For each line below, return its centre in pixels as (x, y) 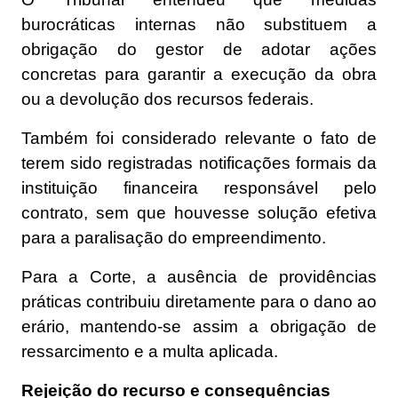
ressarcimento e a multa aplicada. (150, 352)
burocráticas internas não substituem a (199, 25)
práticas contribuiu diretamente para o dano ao (199, 302)
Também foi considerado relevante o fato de (199, 139)
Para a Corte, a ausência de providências (199, 277)
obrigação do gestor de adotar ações (199, 50)
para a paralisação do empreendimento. (174, 238)
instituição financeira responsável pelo (199, 188)
